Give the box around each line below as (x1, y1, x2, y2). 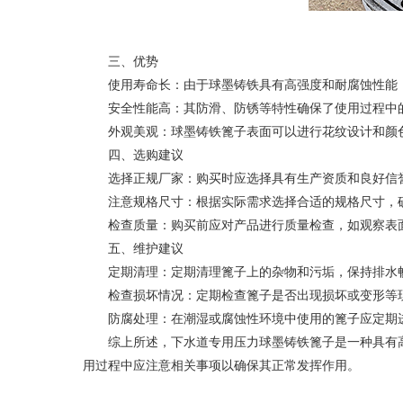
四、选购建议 (83, 148, 184, 163)
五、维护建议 (83, 241, 184, 256)
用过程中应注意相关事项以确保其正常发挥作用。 (83, 358, 360, 373)
